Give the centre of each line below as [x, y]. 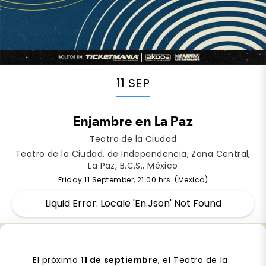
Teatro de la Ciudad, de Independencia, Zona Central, [133, 153]
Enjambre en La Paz [133, 122]
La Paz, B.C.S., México [133, 165]
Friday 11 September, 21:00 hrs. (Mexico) [133, 179]
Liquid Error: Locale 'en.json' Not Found [133, 203]
